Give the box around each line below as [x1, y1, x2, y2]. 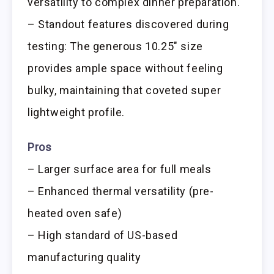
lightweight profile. [28, 105, 125, 119]
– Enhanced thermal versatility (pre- [28, 184, 214, 198]
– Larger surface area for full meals [28, 162, 212, 176]
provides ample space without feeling [28, 61, 223, 75]
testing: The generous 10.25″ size [28, 39, 203, 53]
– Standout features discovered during [28, 17, 229, 31]
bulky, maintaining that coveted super [28, 83, 221, 97]
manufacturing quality [28, 250, 141, 264]
